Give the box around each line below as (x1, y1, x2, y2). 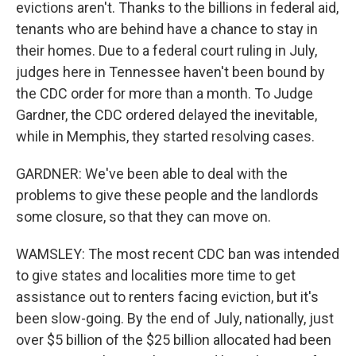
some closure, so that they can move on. (16, 208, 271, 225)
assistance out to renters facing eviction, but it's (16, 288, 319, 305)
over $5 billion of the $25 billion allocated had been (16, 331, 331, 348)
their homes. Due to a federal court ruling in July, (16, 42, 317, 59)
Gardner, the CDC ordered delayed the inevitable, (16, 106, 317, 123)
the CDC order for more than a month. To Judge (16, 85, 313, 102)
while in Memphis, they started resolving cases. (16, 128, 315, 145)
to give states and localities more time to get (16, 267, 296, 284)
